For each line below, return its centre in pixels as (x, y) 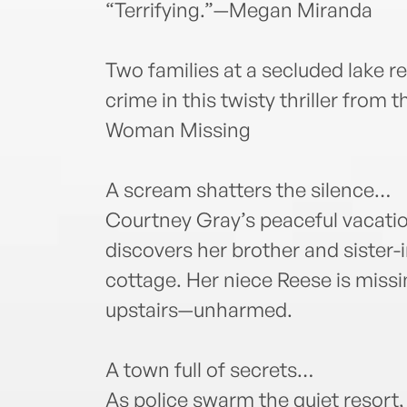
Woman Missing (178, 130)
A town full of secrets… (209, 370)
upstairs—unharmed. (199, 310)
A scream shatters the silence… (248, 190)
